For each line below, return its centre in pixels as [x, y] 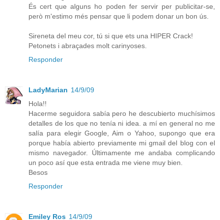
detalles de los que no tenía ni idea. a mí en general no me [122, 124]
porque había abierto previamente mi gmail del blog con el [122, 143]
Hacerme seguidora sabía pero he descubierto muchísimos [122, 114]
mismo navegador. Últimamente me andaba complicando [122, 153]
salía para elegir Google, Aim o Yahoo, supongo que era [122, 133]
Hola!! [38, 104]
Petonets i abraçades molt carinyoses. [88, 46]
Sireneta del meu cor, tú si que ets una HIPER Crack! [111, 36]
